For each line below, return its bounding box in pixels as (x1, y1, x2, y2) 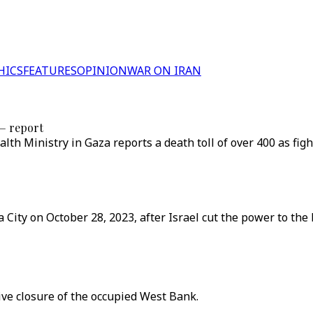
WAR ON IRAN (127, 63, 201, 78)
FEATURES (23, 63, 77, 78)
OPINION (77, 63, 127, 78)
